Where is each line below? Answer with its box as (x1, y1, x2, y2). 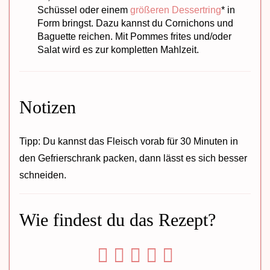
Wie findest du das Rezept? (19, 209, 216, 230)
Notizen (19, 96, 76, 117)
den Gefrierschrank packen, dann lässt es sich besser (19, 152, 247, 163)
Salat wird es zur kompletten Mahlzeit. (37, 44, 199, 55)
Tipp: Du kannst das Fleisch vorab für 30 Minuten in (19, 136, 238, 146)
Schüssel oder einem (37, 4, 131, 15)
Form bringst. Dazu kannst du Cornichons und (37, 17, 234, 28)
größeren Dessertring (130, 4, 222, 15)
